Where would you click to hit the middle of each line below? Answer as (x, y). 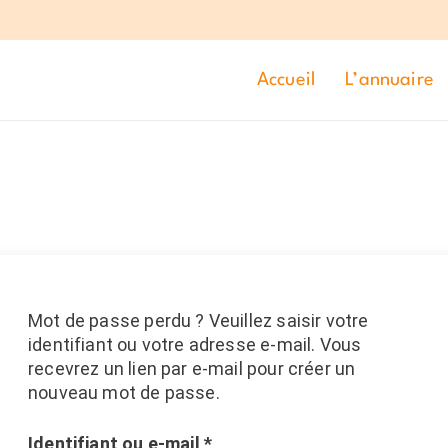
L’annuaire (389, 80)
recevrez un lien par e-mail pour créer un (192, 368)
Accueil (286, 80)
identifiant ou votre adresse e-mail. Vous (195, 344)
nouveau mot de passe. (124, 392)
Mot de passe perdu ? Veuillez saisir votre (198, 320)
